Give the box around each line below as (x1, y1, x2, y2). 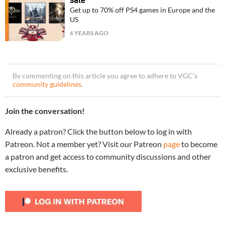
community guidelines (13, 80, 81, 89)
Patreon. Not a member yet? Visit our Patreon (5, 139, 163, 149)
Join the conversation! (5, 106, 85, 116)
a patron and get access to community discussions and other (5, 152, 211, 162)
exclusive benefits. (5, 164, 68, 174)
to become (180, 139, 217, 149)
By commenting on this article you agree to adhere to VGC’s (13, 72, 197, 80)
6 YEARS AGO (70, 29, 109, 37)
